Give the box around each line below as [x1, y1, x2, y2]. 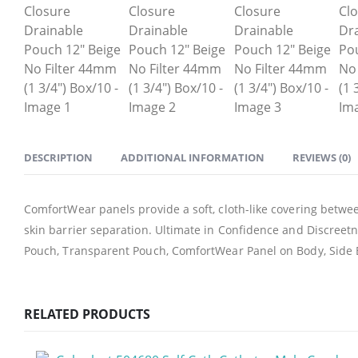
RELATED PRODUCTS [24, 304, 150, 323]
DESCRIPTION [24, 149, 93, 165]
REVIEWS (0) [292, 149, 351, 165]
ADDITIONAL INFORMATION [121, 149, 265, 165]
